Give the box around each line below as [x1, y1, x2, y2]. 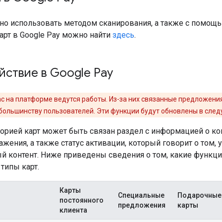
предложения [118, 201, 166, 209]
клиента [59, 206, 87, 214]
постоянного [59, 196, 104, 204]
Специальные [118, 191, 165, 199]
